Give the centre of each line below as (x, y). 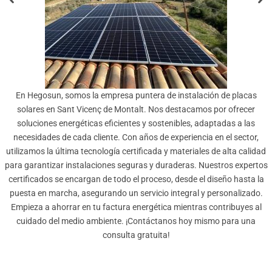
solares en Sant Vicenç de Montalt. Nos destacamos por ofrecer (136, 109)
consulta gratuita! (136, 235)
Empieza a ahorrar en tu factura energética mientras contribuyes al (136, 207)
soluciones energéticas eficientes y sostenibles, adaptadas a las (136, 123)
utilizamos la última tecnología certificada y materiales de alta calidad (136, 151)
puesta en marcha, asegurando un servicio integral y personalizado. (136, 193)
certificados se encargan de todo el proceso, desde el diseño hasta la (136, 179)
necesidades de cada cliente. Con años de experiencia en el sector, (136, 137)
